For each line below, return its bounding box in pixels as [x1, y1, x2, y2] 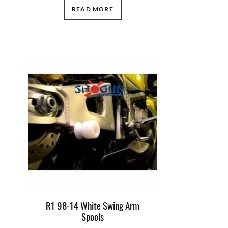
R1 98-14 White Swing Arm [46, 198, 139, 213]
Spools [81, 209, 104, 224]
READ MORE [72, 5, 113, 13]
